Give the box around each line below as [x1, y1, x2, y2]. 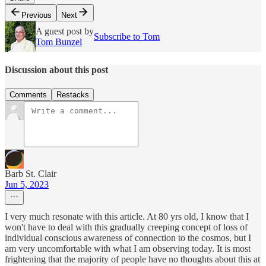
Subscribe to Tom [94, 31, 160, 42]
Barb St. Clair [5, 168, 56, 179]
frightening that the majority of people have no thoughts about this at [5, 254, 260, 264]
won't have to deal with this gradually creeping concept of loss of [5, 221, 248, 232]
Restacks [56, 90, 89, 99]
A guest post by [36, 26, 94, 37]
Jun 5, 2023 [5, 179, 49, 189]
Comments [9, 90, 47, 99]
